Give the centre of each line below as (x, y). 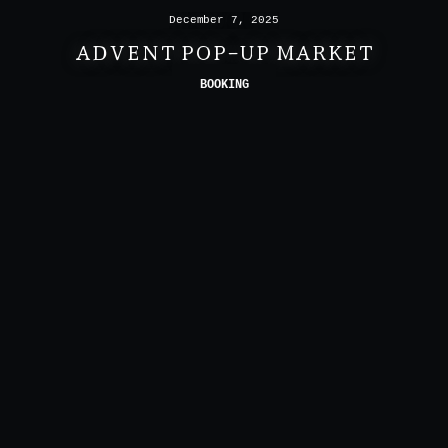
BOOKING (224, 84)
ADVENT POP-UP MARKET (224, 50)
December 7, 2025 (224, 20)
